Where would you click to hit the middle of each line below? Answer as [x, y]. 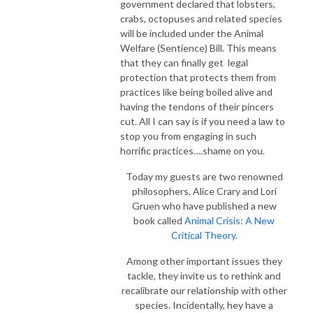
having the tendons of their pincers [197, 106]
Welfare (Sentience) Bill [171, 48]
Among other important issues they [204, 261]
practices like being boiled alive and [196, 92]
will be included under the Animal [192, 33]
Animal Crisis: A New [230, 220]
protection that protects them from [198, 77]
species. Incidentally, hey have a [204, 305]
